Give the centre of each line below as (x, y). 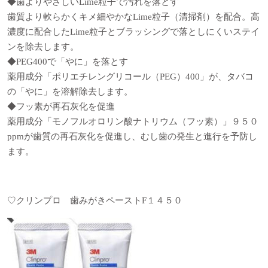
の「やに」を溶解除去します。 (70, 92)
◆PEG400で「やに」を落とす (68, 62)
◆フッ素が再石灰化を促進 (61, 107)
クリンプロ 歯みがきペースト (79, 201)
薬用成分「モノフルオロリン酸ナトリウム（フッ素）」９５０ (133, 122)
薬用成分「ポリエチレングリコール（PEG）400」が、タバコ (130, 77)
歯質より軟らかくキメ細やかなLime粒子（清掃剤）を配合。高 (133, 17)
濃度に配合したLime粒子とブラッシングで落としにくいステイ (133, 32)
